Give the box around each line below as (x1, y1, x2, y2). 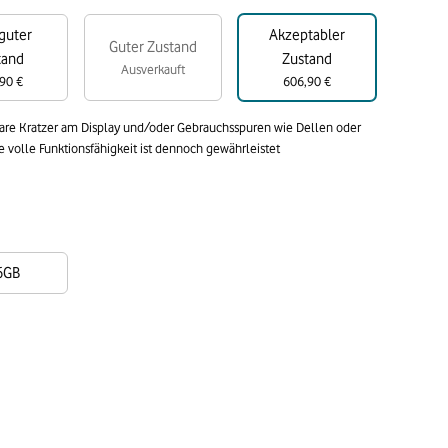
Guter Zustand (109, 38, 197, 56)
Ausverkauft (121, 61, 185, 77)
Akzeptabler (269, 26, 345, 44)
